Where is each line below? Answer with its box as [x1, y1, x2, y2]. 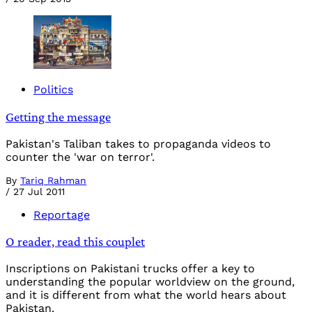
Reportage [33, 208, 90, 221]
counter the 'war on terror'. [6, 150, 155, 164]
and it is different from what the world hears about [6, 288, 286, 302]
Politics [33, 83, 73, 97]
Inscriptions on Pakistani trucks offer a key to [6, 261, 255, 275]
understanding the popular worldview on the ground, [6, 274, 295, 288]
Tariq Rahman [20, 174, 86, 186]
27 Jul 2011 [13, 185, 65, 197]
